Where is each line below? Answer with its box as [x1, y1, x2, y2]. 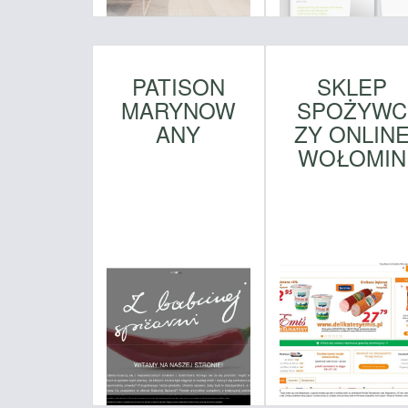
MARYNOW [120, 94, 236, 127]
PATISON [131, 70, 225, 103]
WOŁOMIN [297, 141, 406, 174]
